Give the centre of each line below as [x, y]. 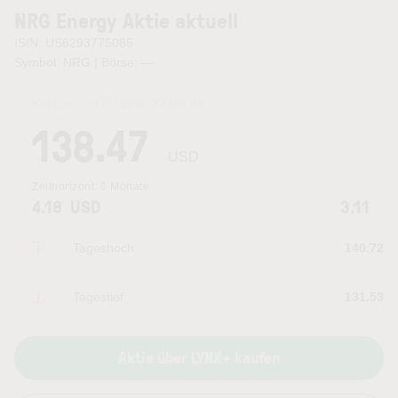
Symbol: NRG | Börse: [78, 62]
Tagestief [98, 297]
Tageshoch [103, 248]
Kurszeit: [58, 103]
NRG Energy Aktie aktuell [126, 20]
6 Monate [125, 187]
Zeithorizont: [66, 187]
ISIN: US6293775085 [74, 43]
